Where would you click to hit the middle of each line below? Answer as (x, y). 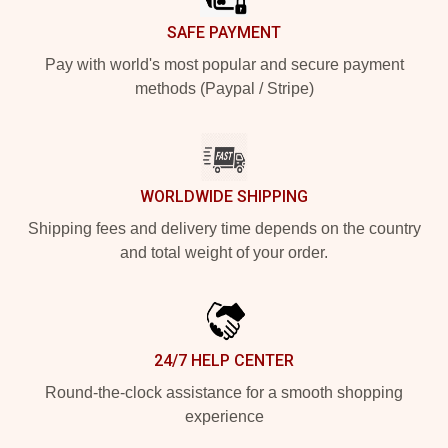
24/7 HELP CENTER (224, 360)
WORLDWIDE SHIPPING (224, 196)
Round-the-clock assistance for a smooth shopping (224, 392)
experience (224, 416)
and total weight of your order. (224, 252)
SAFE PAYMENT (224, 32)
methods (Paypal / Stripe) (224, 88)
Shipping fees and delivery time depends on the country (224, 228)
